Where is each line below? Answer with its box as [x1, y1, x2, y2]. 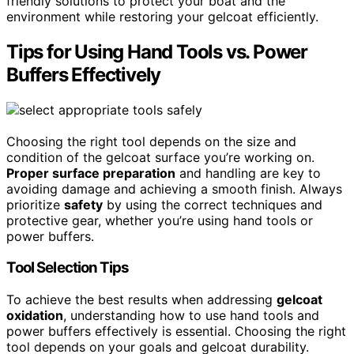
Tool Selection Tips [6, 258, 130, 277]
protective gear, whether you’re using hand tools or [6, 212, 313, 228]
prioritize [6, 196, 64, 213]
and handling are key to [175, 164, 321, 181]
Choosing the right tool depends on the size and [6, 133, 296, 149]
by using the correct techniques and [103, 196, 322, 213]
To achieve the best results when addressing [6, 292, 277, 308]
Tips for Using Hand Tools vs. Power [6, 40, 307, 63]
